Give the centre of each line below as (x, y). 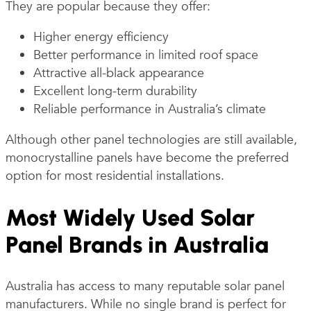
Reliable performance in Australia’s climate (150, 109)
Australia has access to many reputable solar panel (145, 286)
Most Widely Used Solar (130, 218)
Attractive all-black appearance (119, 73)
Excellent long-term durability (115, 91)
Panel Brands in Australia (137, 245)
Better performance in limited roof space (146, 55)
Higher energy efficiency (101, 37)
